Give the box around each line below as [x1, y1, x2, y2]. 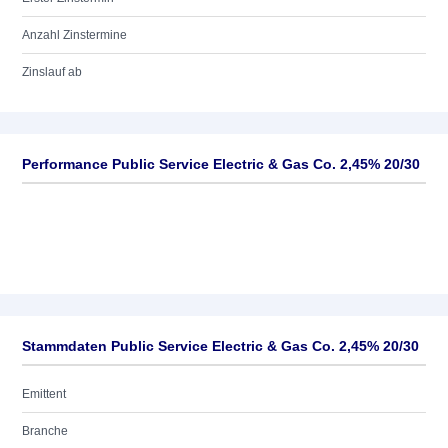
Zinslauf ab [22, 65, 82, 79]
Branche [22, 424, 68, 438]
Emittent [22, 387, 66, 401]
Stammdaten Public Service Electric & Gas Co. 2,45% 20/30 [22, 338, 419, 354]
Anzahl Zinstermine [22, 28, 127, 42]
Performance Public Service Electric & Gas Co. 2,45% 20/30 [22, 156, 420, 172]
